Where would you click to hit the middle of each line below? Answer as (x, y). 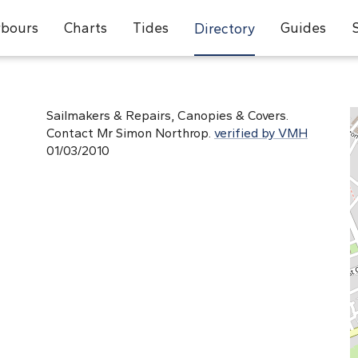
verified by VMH (261, 133)
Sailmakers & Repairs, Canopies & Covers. (167, 115)
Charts (85, 28)
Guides (303, 28)
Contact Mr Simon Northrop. (130, 133)
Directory (224, 28)
